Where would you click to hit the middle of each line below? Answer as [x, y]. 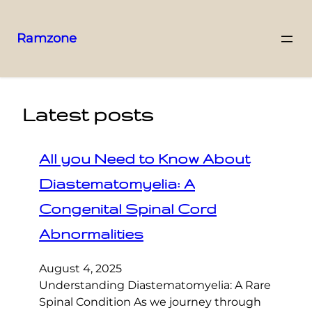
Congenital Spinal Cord [128, 208]
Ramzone [47, 38]
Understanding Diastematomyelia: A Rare [155, 285]
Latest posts [88, 114]
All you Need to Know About [145, 158]
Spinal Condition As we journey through [150, 302]
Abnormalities [91, 233]
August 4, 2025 [80, 268]
